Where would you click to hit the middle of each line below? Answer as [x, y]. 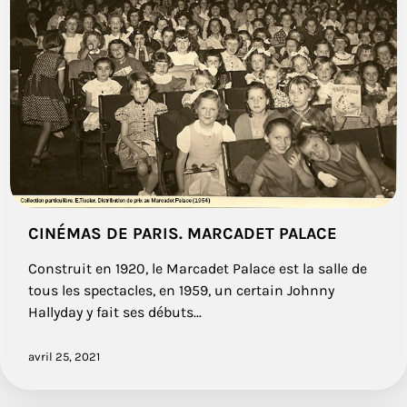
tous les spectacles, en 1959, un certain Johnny [181, 291]
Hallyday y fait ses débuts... [115, 313]
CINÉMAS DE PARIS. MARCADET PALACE [183, 234]
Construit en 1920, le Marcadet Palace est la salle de [198, 269]
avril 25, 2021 [64, 357]
